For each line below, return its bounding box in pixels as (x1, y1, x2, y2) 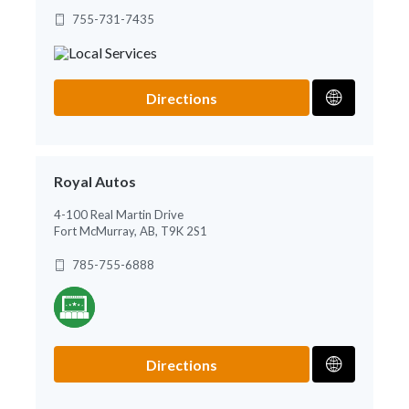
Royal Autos (54, 172, 136, 190)
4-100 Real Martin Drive (54, 206, 184, 222)
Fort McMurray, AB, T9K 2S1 (54, 223, 207, 238)
